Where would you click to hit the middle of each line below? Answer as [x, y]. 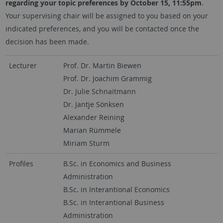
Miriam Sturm [86, 143]
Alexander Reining [94, 117]
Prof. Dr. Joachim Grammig [107, 78]
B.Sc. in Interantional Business [113, 202]
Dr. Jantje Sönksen [93, 104]
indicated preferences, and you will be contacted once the [102, 29]
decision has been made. [47, 42]
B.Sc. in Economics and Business [117, 164]
